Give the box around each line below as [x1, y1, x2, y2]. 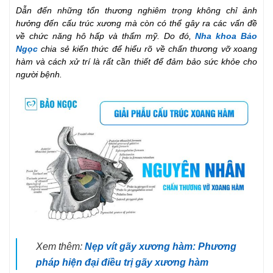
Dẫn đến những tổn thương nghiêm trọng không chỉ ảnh [16, 5, 257, 15]
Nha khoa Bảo [191, 31, 257, 41]
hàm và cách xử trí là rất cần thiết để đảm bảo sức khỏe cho [16, 57, 257, 66]
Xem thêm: [35, 240, 82, 252]
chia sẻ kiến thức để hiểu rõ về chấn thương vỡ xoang [41, 44, 258, 54]
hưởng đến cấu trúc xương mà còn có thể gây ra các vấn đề [16, 18, 257, 28]
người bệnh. [16, 69, 62, 79]
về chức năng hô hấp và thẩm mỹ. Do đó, [16, 31, 191, 41]
